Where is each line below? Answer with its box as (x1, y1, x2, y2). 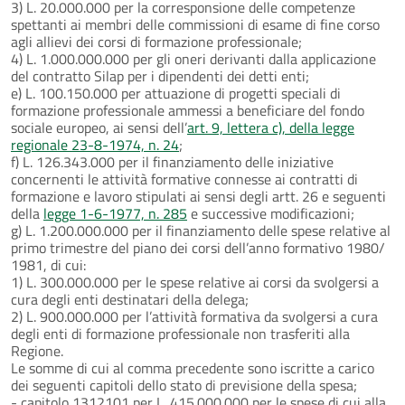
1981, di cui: (11, 253, 86, 276)
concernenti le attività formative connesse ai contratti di (11, 167, 358, 190)
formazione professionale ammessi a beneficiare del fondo (11, 99, 364, 121)
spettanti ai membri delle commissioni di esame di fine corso (11, 13, 380, 35)
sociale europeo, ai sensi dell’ (11, 116, 187, 138)
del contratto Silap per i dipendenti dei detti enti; (11, 64, 309, 87)
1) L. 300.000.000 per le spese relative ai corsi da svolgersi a (11, 270, 379, 293)
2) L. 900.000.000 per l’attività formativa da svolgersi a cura (11, 305, 378, 327)
